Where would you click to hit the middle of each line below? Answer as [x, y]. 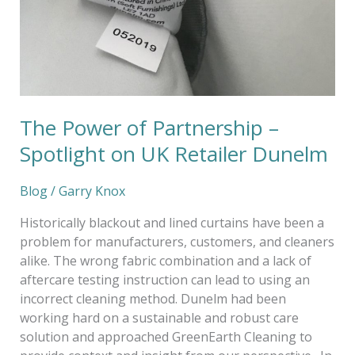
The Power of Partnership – [149, 128]
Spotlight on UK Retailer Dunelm [174, 154]
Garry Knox [92, 191]
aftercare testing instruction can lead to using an [164, 279]
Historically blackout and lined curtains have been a [172, 222]
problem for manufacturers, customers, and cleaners [177, 241]
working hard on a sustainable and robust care [159, 317]
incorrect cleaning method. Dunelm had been [153, 298]
